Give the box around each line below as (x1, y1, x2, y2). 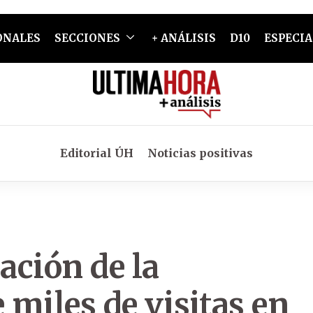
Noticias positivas (147, 146, 253, 160)
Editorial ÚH (60, 146, 133, 160)
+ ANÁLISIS (151, 31, 216, 45)
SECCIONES (54, 31, 120, 45)
